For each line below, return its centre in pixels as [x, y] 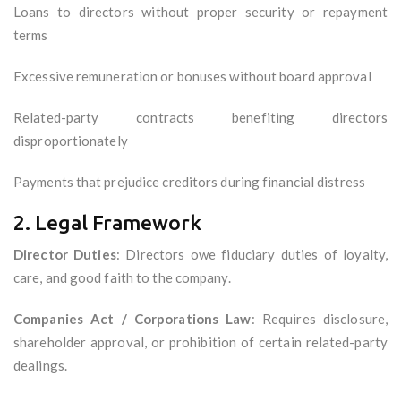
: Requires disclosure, [320, 319]
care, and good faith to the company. [122, 278]
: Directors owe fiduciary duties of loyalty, [252, 255]
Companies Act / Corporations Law [132, 319]
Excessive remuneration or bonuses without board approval [192, 77]
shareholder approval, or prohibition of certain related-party [200, 342]
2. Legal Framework [107, 223]
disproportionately [71, 141]
